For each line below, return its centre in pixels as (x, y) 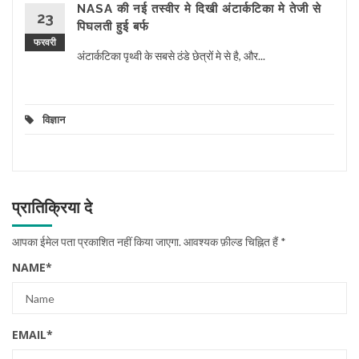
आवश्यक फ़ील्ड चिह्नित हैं (231, 242)
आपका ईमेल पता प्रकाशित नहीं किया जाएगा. (97, 242)
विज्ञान (54, 120)
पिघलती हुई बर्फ (113, 27)
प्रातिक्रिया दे (52, 208)
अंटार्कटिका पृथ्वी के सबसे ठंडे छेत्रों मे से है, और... (171, 56)
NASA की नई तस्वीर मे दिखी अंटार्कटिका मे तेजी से (199, 9)
